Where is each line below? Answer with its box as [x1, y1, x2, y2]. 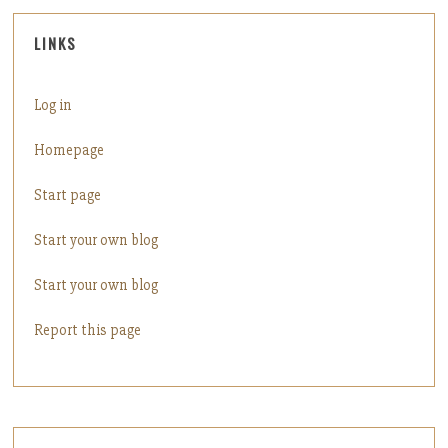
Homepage [34, 140, 105, 159]
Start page [34, 185, 102, 204]
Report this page [34, 320, 142, 339]
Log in [34, 95, 73, 114]
